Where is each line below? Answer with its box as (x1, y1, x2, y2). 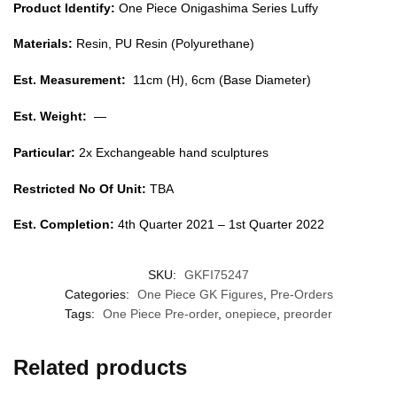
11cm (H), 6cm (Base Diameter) (126, 73, 311, 88)
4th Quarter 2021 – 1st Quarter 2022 (114, 217, 324, 232)
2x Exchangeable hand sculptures (75, 144, 269, 160)
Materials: (13, 36, 73, 51)
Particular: (13, 144, 75, 160)
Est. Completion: (13, 217, 114, 232)
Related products (13, 355, 187, 380)
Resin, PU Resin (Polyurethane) (73, 36, 258, 51)
